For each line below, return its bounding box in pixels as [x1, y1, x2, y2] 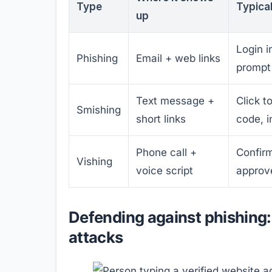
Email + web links [136, 52, 220, 64]
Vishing [76, 155, 112, 168]
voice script [136, 164, 193, 177]
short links [136, 112, 186, 125]
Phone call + [136, 146, 197, 158]
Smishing [76, 103, 121, 116]
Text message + [136, 94, 214, 107]
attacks [69, 227, 123, 246]
